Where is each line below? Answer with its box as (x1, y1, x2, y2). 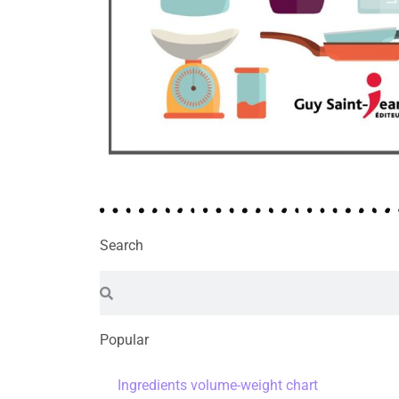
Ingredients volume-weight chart (118, 377, 318, 395)
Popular (100, 331, 149, 349)
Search (100, 237, 143, 255)
